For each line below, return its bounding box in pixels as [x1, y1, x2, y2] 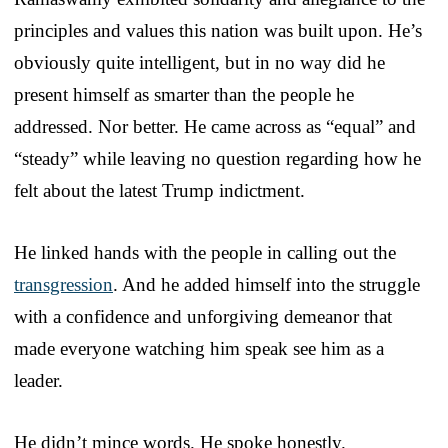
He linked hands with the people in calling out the [14, 241, 396, 263]
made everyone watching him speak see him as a [14, 337, 384, 359]
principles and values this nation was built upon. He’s [14, 19, 422, 41]
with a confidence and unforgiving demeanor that [14, 305, 392, 327]
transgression [14, 273, 113, 295]
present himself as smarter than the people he [14, 83, 354, 105]
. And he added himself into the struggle [113, 273, 420, 295]
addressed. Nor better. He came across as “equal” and [14, 115, 416, 137]
